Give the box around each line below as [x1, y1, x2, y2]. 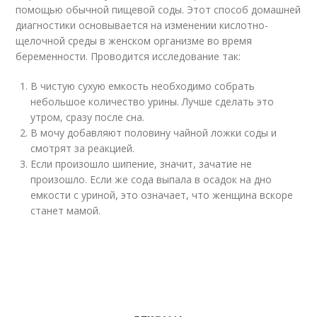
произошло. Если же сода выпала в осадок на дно [30, 173, 272, 186]
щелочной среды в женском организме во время [16, 34, 253, 47]
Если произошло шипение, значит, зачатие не [30, 157, 253, 171]
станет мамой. [30, 204, 101, 217]
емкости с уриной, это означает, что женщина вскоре [30, 188, 294, 202]
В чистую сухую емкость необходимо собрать [30, 79, 255, 93]
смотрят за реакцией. [30, 142, 135, 155]
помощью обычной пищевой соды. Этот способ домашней [16, 3, 301, 16]
